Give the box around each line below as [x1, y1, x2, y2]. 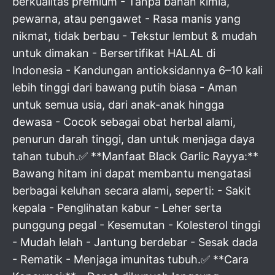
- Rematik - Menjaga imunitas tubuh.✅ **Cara [12, 253, 249, 266]
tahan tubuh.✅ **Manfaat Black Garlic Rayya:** [12, 150, 258, 163]
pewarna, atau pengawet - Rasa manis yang [12, 12, 241, 25]
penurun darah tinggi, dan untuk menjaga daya [12, 133, 255, 145]
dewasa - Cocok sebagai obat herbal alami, [12, 115, 236, 128]
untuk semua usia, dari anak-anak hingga [12, 98, 224, 111]
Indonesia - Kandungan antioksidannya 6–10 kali [12, 64, 263, 77]
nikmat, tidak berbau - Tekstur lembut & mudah [12, 29, 257, 42]
